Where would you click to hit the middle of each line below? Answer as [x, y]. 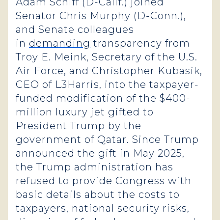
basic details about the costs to [98, 194]
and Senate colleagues [75, 29]
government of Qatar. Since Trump [107, 139]
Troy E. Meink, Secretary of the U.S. [107, 57]
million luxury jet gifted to [85, 112]
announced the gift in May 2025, [100, 153]
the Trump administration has [95, 167]
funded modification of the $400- [103, 98]
